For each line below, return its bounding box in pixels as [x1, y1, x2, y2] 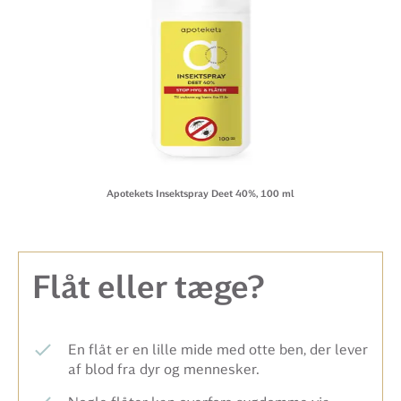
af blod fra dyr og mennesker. [68, 361, 260, 378]
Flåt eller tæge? [32, 267, 265, 308]
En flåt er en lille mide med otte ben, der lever [68, 341, 368, 358]
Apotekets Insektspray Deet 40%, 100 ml [107, 187, 294, 200]
